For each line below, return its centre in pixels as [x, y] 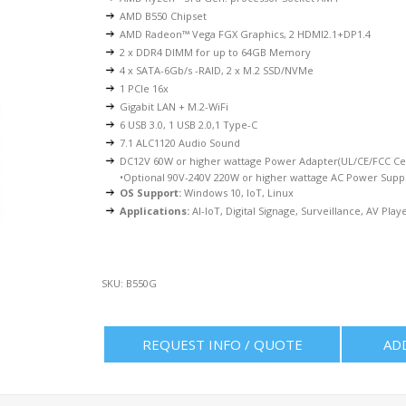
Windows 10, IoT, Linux [238, 193]
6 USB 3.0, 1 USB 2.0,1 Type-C [189, 125]
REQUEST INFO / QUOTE [222, 344]
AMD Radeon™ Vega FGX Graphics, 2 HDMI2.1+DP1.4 [246, 34]
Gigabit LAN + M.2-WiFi [174, 106]
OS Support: [151, 193]
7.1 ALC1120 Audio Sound [180, 143]
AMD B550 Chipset [164, 16]
